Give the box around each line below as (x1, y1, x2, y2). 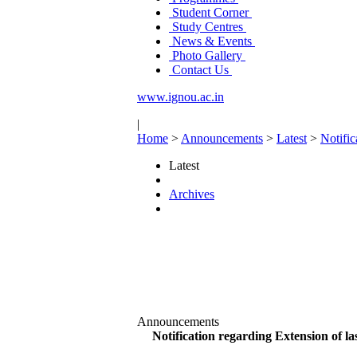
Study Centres (169, 20, 246, 33)
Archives (169, 187, 214, 201)
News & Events (169, 34, 255, 48)
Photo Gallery (169, 49, 245, 62)
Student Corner (169, 6, 252, 19)
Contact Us (169, 63, 232, 76)
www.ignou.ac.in (137, 90, 224, 104)
